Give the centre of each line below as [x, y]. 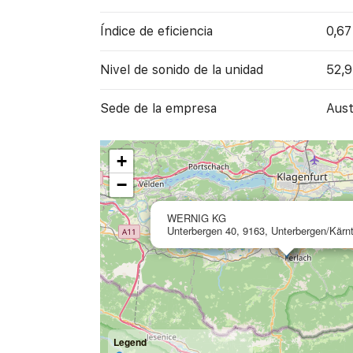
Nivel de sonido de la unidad [181, 70]
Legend [130, 342]
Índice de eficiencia [156, 31]
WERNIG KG [196, 218]
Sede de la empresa [158, 108]
